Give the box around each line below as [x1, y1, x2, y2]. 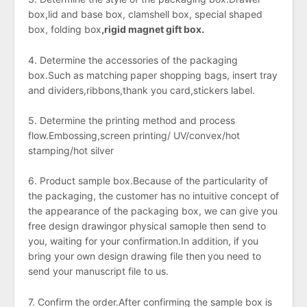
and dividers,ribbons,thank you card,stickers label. [28, 84, 255, 96]
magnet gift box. [128, 23, 204, 36]
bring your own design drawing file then [28, 250, 206, 262]
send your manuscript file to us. [28, 265, 169, 278]
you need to [208, 250, 261, 262]
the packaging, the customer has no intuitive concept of [28, 190, 279, 202]
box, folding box [28, 23, 101, 36]
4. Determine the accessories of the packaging [28, 53, 238, 66]
